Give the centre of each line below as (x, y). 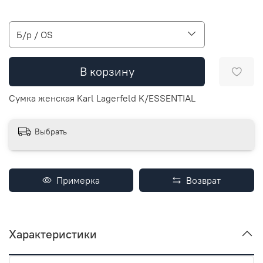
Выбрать (51, 132)
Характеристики (53, 234)
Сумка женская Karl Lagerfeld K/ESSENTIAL (102, 98)
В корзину (107, 71)
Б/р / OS (35, 34)
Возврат (201, 181)
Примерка (75, 181)
